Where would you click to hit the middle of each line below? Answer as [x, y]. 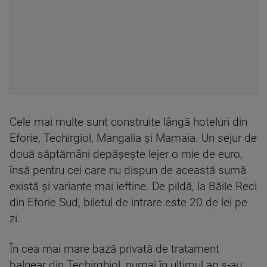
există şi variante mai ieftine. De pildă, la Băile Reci [133, 187]
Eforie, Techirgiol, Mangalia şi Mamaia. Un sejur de [133, 138]
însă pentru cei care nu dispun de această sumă [128, 170]
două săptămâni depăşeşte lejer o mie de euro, [126, 154]
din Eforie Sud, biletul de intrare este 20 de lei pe [128, 203]
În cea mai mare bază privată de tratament [114, 249]
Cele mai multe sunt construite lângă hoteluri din [128, 122]
